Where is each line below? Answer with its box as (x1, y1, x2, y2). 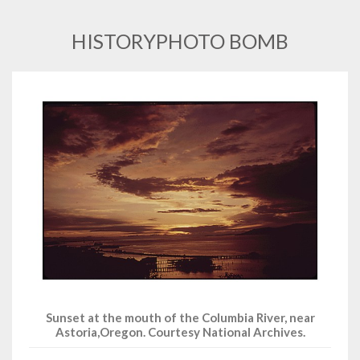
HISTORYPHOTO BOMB (72, 28, 288, 53)
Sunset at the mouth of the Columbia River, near (45, 310, 315, 325)
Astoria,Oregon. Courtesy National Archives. (55, 325, 305, 340)
